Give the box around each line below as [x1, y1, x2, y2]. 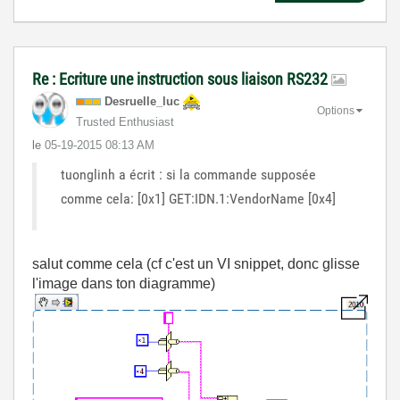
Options [317, 104, 354, 118]
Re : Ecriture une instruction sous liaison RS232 [32, 69, 331, 88]
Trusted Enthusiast [76, 114, 174, 129]
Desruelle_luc [104, 94, 179, 108]
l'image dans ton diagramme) [32, 275, 215, 291]
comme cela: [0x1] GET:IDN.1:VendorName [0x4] [61, 189, 336, 207]
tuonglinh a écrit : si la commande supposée [61, 165, 316, 183]
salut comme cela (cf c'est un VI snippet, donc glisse [32, 255, 360, 271]
